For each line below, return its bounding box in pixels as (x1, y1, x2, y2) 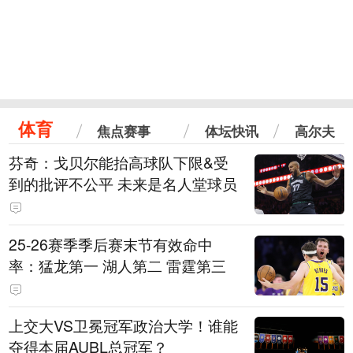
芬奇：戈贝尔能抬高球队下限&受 (9, 151, 229, 174)
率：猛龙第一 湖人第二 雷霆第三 (9, 254, 227, 277)
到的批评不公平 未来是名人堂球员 (9, 173, 238, 195)
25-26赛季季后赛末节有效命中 (9, 232, 214, 255)
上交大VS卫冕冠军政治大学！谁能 (9, 314, 239, 337)
